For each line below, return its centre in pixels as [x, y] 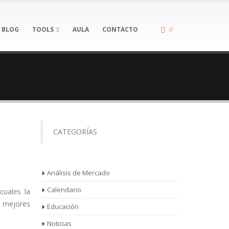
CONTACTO [120, 29]
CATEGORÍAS [75, 132]
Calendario [64, 190]
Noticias [59, 223]
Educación [63, 207]
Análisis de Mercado [78, 173]
